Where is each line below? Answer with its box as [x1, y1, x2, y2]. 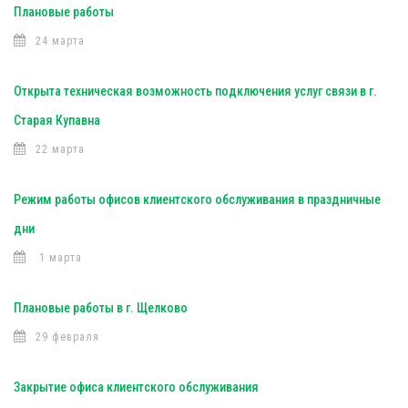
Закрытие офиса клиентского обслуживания [14, 380, 259, 394]
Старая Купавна [14, 113, 100, 127]
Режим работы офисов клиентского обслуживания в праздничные [14, 192, 381, 207]
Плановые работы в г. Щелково [14, 301, 188, 315]
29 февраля [36, 331, 99, 343]
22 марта [36, 143, 85, 156]
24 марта [36, 35, 85, 47]
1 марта [36, 251, 82, 264]
